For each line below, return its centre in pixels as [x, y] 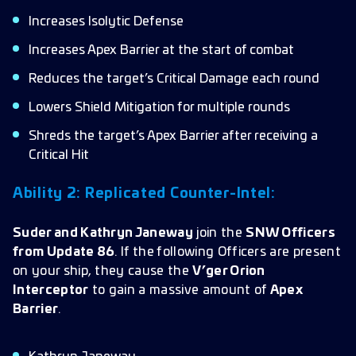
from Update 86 [64, 252]
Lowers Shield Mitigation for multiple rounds [159, 107]
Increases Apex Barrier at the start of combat [161, 50]
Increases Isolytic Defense [106, 21]
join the [220, 233]
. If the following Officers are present [228, 252]
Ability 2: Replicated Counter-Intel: [144, 194]
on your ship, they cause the [103, 271]
